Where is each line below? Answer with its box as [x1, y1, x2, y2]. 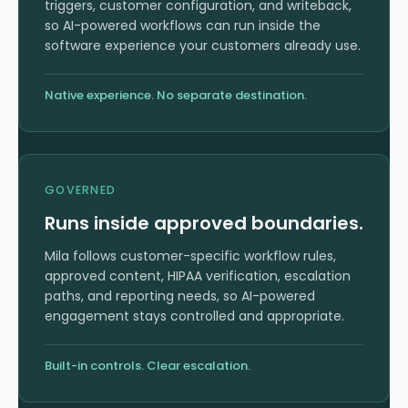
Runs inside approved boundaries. [45, 210, 363, 237]
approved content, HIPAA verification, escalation [45, 267, 351, 286]
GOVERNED [45, 182, 116, 199]
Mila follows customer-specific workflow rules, [45, 247, 336, 266]
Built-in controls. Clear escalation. [45, 357, 250, 375]
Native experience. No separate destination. [45, 87, 307, 105]
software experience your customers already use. [45, 36, 361, 56]
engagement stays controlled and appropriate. [45, 307, 344, 326]
